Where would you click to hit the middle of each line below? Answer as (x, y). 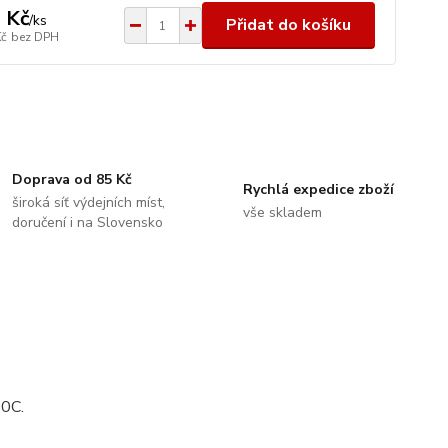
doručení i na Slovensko (88, 222)
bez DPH (34, 36)
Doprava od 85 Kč (72, 179)
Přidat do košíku (288, 25)
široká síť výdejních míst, (89, 202)
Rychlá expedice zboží (318, 189)
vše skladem (282, 212)
